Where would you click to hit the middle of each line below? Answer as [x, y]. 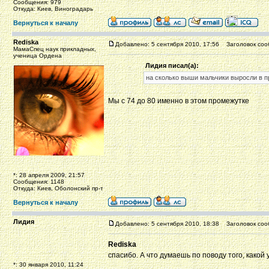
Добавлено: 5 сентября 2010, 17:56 [167, 44]
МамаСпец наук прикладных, [55, 49]
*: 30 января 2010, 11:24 [48, 264]
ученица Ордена [38, 56]
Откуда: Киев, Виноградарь [53, 9]
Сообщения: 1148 [39, 182]
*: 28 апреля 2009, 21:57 [49, 175]
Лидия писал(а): [172, 65]
